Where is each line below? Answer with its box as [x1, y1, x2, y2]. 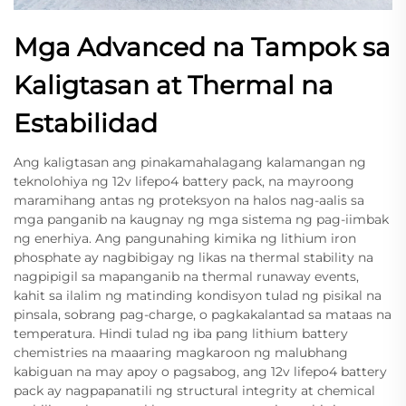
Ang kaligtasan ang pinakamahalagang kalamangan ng [14, 153, 366, 170]
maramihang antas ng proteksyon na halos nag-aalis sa [14, 191, 364, 208]
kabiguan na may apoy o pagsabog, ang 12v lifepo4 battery [14, 362, 387, 380]
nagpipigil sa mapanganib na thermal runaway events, [14, 267, 359, 285]
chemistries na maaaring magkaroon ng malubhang [14, 343, 348, 361]
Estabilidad [14, 107, 158, 139]
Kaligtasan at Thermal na [14, 69, 333, 101]
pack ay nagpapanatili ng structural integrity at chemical [14, 382, 375, 399]
